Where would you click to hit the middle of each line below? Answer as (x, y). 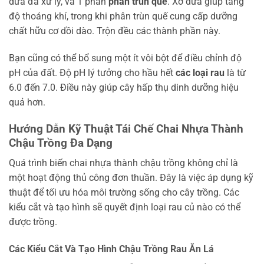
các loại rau (200, 72)
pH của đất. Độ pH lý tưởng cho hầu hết (92, 72)
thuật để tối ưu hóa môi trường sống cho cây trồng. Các (124, 193)
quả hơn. (27, 102)
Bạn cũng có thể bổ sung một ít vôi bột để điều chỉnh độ (125, 58)
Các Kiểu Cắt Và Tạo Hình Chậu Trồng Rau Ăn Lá (111, 249)
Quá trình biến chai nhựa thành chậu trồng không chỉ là (123, 163)
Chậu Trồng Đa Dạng (61, 143)
